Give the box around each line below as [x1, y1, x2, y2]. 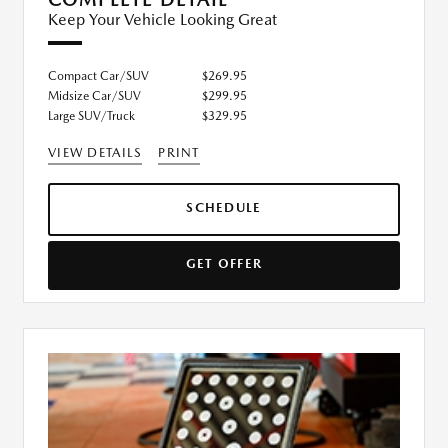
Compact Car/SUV [48, 69, 149, 84]
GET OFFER [185, 256, 263, 272]
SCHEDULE [186, 200, 262, 216]
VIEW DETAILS [48, 145, 143, 161]
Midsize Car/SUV [48, 89, 141, 104]
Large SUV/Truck [48, 109, 135, 124]
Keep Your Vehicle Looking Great [48, 10, 277, 30]
